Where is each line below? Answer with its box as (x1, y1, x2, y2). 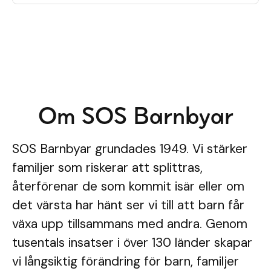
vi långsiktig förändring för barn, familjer (12, 253, 239, 270)
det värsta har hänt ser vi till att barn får (12, 197, 244, 214)
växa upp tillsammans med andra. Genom (12, 215, 247, 232)
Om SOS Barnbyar (38, 100, 233, 131)
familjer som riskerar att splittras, (12, 159, 203, 176)
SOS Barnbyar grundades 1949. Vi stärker (12, 140, 247, 157)
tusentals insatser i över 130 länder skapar (12, 234, 252, 251)
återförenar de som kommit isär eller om (12, 178, 244, 195)
